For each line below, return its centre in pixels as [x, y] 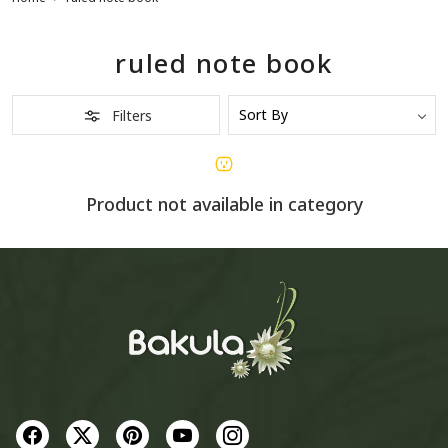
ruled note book [224, 63]
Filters [129, 115]
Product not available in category [224, 203]
